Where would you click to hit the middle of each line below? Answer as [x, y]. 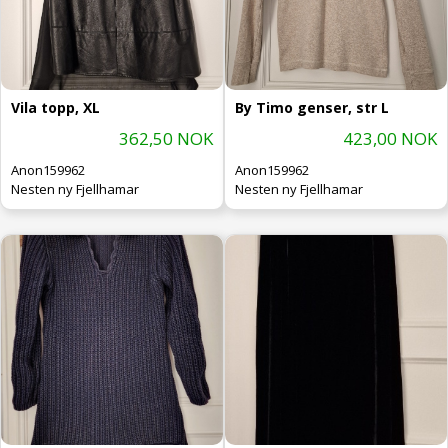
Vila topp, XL [55, 107]
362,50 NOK [166, 138]
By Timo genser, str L [312, 107]
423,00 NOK [390, 138]
